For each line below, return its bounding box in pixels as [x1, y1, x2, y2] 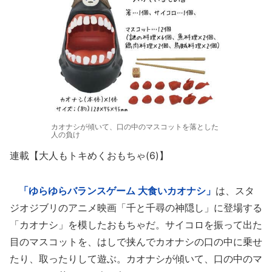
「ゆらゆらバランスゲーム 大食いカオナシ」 [19, 185, 216, 197]
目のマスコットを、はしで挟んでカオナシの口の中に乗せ [10, 236, 262, 248]
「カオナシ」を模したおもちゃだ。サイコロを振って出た [10, 219, 262, 231]
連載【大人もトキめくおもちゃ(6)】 [10, 149, 169, 161]
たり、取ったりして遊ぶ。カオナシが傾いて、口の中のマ [10, 253, 262, 265]
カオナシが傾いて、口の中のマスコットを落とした [51, 122, 219, 131]
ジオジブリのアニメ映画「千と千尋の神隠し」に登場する [10, 202, 262, 214]
